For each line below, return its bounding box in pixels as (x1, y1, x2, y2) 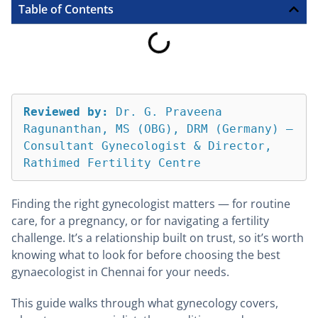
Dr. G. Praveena (109, 104, 222, 119)
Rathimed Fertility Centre (23, 155, 201, 170)
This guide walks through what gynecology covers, (11, 295, 278, 312)
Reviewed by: (23, 104, 109, 119)
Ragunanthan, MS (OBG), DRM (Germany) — (23, 121, 293, 136)
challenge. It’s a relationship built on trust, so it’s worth (11, 230, 304, 246)
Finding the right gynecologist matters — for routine (11, 196, 290, 212)
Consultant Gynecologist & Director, (23, 138, 272, 153)
